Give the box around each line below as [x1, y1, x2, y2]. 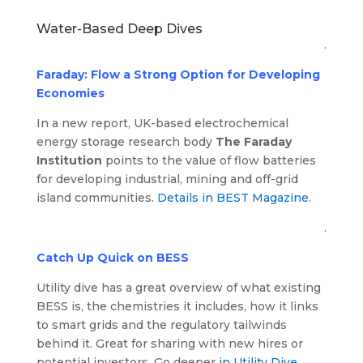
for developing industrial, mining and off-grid [36, 172, 298, 187]
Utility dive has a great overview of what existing [36, 280, 321, 296]
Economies [36, 86, 105, 101]
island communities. [36, 190, 157, 206]
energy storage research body [36, 135, 216, 150]
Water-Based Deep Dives [36, 21, 203, 37]
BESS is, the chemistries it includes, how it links [36, 299, 318, 314]
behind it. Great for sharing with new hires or [36, 336, 303, 352]
